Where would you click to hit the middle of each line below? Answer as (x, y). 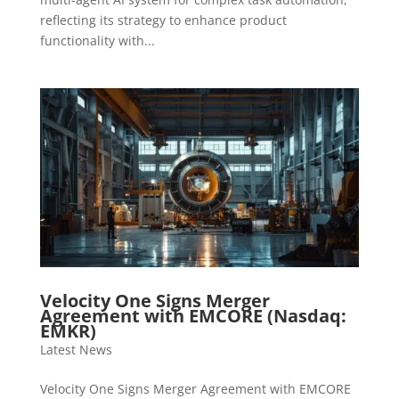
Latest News (76, 349)
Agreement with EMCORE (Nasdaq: (193, 315)
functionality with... (97, 40)
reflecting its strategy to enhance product (163, 20)
